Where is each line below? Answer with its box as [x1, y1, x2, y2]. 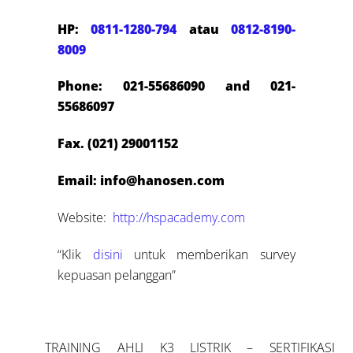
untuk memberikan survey [122, 245, 295, 263]
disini [92, 245, 123, 263]
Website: [58, 208, 113, 226]
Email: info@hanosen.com [58, 171, 225, 189]
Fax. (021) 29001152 [58, 135, 179, 153]
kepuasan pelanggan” [58, 266, 176, 284]
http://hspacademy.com [113, 208, 246, 226]
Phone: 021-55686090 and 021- [58, 77, 295, 95]
